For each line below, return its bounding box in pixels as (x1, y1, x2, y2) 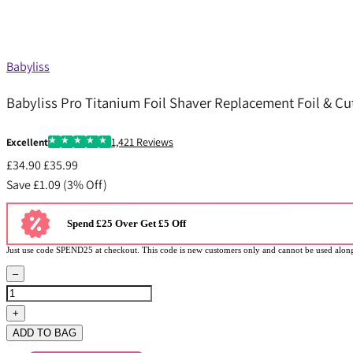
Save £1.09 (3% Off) (6, 176, 107, 194)
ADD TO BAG (13, 327, 76, 340)
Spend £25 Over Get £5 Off (67, 217, 186, 230)
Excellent (6, 135, 48, 149)
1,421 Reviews (111, 135, 173, 150)
